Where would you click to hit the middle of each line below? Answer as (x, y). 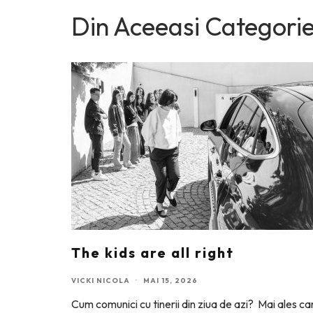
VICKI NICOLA (101, 281)
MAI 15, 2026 (170, 281)
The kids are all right (153, 253)
